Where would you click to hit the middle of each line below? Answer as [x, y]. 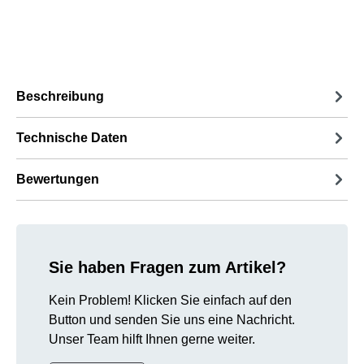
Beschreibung [60, 96]
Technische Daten [72, 137]
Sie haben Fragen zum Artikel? [167, 267]
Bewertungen [58, 179]
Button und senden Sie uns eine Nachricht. [172, 319]
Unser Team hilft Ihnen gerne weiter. [152, 339]
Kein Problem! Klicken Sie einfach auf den [170, 300]
